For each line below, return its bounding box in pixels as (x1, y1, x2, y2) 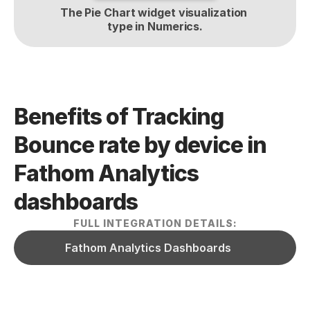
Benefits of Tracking (14, 103, 224, 130)
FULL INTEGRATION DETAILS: (73, 217, 237, 229)
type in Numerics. (107, 19, 203, 33)
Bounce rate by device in (14, 131, 266, 158)
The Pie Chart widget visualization (60, 6, 248, 19)
